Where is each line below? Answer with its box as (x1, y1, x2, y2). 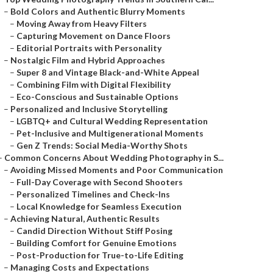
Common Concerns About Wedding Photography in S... (4, 152, 224, 163)
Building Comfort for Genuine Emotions (16, 238, 177, 248)
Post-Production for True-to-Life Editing (16, 250, 183, 260)
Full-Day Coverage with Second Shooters (16, 177, 183, 187)
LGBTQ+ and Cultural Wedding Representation (16, 116, 208, 126)
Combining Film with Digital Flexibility (16, 79, 171, 90)
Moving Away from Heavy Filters (16, 18, 147, 29)
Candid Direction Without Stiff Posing (16, 225, 172, 236)
